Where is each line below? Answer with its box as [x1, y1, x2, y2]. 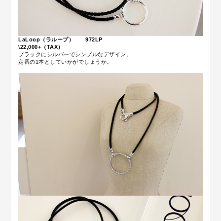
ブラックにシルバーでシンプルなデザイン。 [18, 51, 132, 58]
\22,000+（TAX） [18, 44, 64, 50]
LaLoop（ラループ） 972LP [18, 37, 103, 43]
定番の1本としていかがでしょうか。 [18, 59, 112, 65]
